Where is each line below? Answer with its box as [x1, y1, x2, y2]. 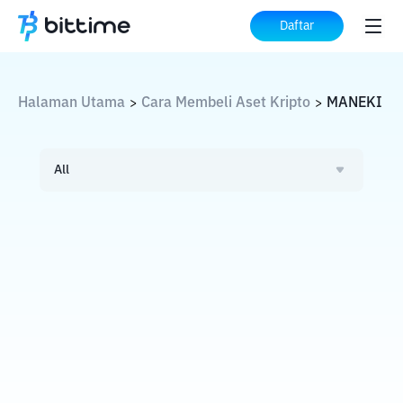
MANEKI [327, 96, 382, 111]
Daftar [280, 20, 314, 32]
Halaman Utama [18, 96, 125, 111]
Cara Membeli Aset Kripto [141, 96, 310, 111]
